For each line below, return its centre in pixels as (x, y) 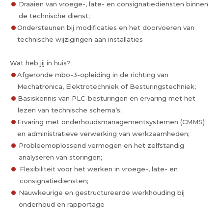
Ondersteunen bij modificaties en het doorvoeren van (106, 27)
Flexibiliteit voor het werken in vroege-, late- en (98, 169)
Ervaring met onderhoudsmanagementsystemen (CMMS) (111, 122)
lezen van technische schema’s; (70, 110)
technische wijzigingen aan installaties (80, 39)
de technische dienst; (54, 16)
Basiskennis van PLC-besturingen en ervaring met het (107, 98)
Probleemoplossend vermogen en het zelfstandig (102, 145)
